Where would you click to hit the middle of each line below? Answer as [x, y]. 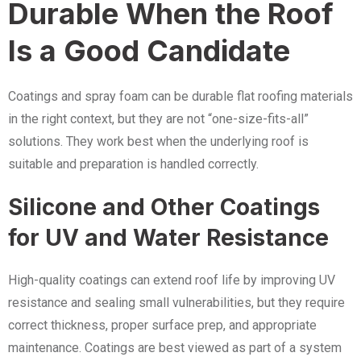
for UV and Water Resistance [168, 238]
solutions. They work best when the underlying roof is [158, 141]
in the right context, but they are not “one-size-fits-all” [158, 119]
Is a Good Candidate [149, 51]
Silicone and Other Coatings [164, 207]
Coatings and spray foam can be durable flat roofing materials [180, 96]
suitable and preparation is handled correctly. [133, 164]
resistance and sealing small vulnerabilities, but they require [176, 303]
